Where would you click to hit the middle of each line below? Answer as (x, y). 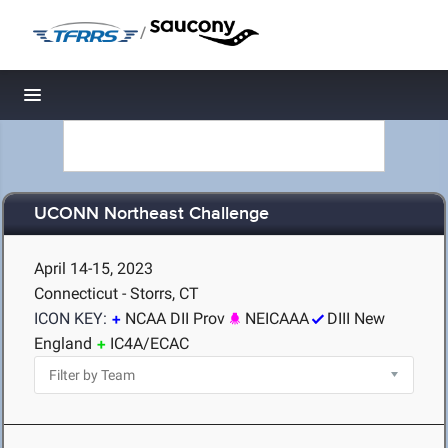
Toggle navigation (100, 100)
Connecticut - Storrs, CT (116, 293)
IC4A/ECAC (149, 343)
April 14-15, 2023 (93, 268)
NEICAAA (277, 318)
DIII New (356, 318)
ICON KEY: (70, 318)
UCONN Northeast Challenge (151, 214)
